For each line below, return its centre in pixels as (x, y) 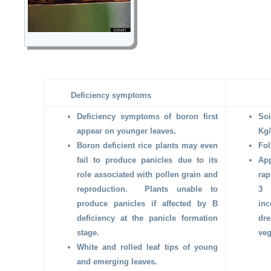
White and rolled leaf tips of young (147, 247)
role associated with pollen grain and (147, 174)
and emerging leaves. (117, 261)
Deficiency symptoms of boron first (147, 116)
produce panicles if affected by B (147, 203)
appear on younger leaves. (127, 131)
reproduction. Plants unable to (147, 189)
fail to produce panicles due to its (147, 160)
